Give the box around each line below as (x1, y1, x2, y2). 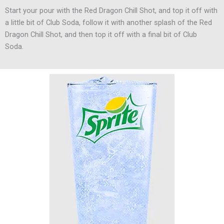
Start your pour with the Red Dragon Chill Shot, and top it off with (5, 5, 217, 15)
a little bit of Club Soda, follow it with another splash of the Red (5, 17, 212, 27)
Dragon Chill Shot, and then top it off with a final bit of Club (5, 29, 197, 39)
